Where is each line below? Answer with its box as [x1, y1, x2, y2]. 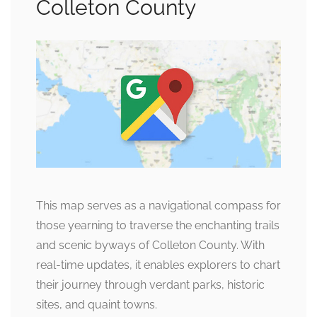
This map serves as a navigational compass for [36, 199, 281, 213]
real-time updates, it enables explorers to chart [36, 258, 280, 272]
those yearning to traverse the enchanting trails [36, 219, 279, 233]
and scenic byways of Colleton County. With [36, 238, 265, 253]
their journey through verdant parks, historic [36, 278, 265, 292]
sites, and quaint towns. [36, 298, 157, 312]
